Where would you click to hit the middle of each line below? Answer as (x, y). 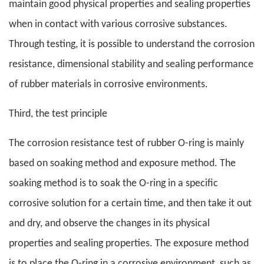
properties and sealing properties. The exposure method (129, 244)
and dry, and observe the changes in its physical (109, 224)
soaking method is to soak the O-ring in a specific (113, 184)
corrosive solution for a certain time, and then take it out (130, 204)
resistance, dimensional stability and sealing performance (131, 65)
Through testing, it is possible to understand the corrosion (132, 45)
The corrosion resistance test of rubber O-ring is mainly (126, 144)
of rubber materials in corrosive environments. (108, 85)
